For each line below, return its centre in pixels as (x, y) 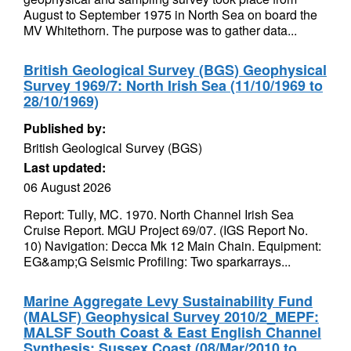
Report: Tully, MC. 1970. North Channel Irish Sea (159, 214)
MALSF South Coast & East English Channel (172, 332)
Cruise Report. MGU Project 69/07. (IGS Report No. (166, 230)
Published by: (65, 128)
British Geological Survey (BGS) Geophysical (175, 70)
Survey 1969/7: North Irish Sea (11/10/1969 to (173, 85)
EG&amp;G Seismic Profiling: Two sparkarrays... (157, 261)
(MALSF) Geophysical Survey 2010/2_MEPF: (171, 317)
